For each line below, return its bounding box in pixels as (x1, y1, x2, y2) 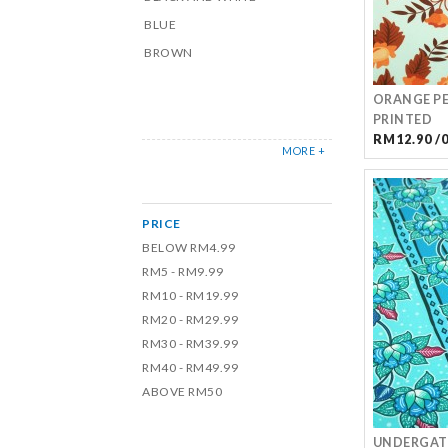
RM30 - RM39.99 (142, 336, 238, 351)
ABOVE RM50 (142, 384, 222, 399)
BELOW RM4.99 (142, 240, 235, 255)
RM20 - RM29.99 (142, 312, 238, 327)
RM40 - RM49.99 (142, 360, 238, 375)
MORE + (282, 144, 325, 157)
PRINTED (372, 112, 432, 127)
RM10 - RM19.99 (142, 288, 238, 303)
